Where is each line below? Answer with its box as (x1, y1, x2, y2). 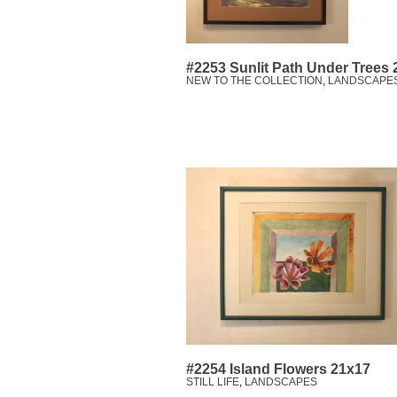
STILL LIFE (186, 376, 239, 389)
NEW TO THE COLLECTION (186, 74, 323, 88)
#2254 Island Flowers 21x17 (186, 362, 370, 378)
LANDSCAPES (245, 376, 317, 389)
